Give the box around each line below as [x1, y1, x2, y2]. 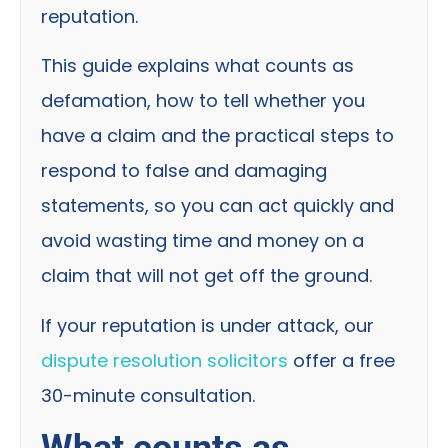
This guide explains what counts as [41, 53, 354, 79]
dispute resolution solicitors [41, 347, 288, 373]
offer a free [288, 347, 395, 373]
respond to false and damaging [41, 158, 327, 184]
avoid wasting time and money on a [41, 228, 364, 254]
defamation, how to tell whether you [41, 88, 365, 114]
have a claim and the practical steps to [41, 123, 394, 149]
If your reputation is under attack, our [41, 312, 374, 338]
